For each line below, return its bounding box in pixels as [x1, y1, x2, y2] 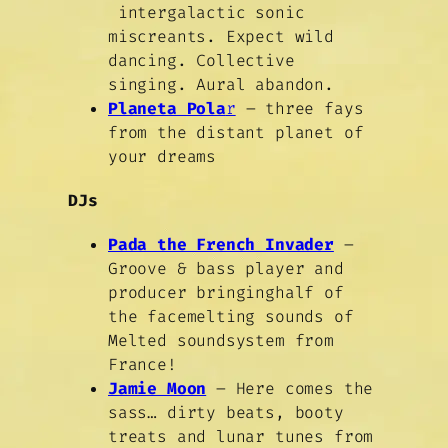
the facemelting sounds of [108, 306, 354, 328]
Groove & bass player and [108, 258, 344, 280]
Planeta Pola [108, 98, 226, 120]
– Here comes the [206, 378, 374, 400]
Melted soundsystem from [108, 330, 334, 352]
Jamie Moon [108, 378, 207, 400]
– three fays [245, 98, 364, 120]
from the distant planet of [108, 122, 364, 144]
